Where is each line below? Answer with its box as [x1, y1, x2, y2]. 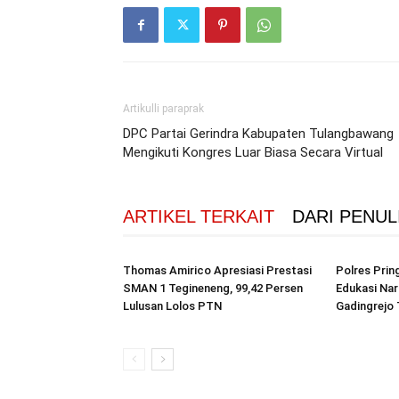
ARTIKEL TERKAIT [123, 207, 274, 226]
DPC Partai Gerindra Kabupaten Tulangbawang [123, 126, 394, 142]
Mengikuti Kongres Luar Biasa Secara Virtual [123, 144, 383, 160]
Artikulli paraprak [123, 102, 204, 115]
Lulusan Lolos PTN [123, 299, 222, 313]
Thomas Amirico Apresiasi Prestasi [123, 264, 312, 277]
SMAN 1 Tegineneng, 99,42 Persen [123, 281, 303, 295]
